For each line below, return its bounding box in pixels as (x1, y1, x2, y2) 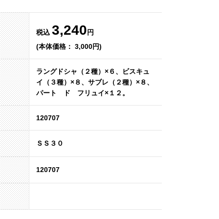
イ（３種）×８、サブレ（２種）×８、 (36, 78, 153, 86)
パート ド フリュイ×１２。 (36, 89, 129, 97)
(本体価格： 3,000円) (36, 43, 102, 50)
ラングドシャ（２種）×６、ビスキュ (36, 67, 150, 75)
